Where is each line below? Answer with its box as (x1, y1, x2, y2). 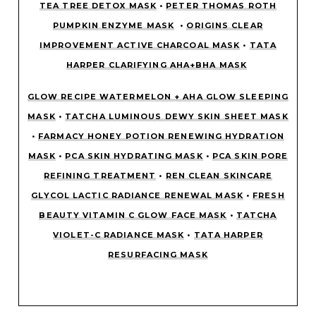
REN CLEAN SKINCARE (165, 171, 273, 181)
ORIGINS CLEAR (186, 20, 263, 31)
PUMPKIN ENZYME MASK (53, 20, 175, 31)
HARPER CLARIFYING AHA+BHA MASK (66, 60, 247, 71)
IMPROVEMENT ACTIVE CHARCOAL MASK (39, 40, 241, 51)
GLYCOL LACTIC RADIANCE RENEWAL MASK (31, 190, 243, 201)
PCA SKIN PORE (212, 151, 288, 162)
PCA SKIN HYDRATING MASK (65, 151, 203, 162)
